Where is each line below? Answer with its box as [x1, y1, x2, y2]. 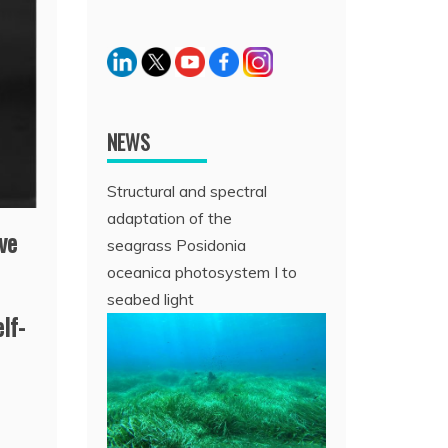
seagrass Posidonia [107, 234, 247, 255]
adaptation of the [107, 207, 233, 228]
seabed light [107, 288, 195, 309]
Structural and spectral [107, 180, 268, 201]
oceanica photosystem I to [107, 261, 298, 282]
